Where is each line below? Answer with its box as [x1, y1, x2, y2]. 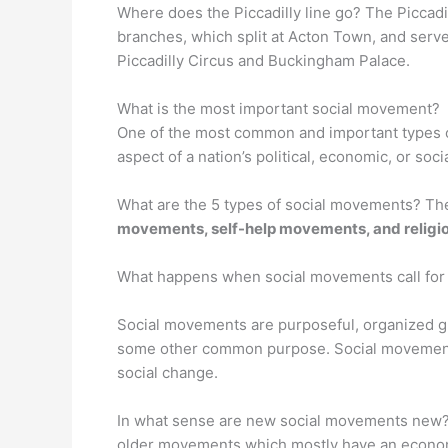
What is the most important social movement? [117, 99, 440, 118]
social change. [117, 363, 218, 382]
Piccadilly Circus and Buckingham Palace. [117, 51, 410, 70]
